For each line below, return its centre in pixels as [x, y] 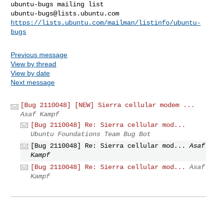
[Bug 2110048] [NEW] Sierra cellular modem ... [108, 105]
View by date [31, 73]
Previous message [39, 54]
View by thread [34, 64]
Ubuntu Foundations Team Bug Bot [91, 134]
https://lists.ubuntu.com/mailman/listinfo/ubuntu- [106, 23]
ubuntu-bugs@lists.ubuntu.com [65, 13]
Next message [33, 82]
